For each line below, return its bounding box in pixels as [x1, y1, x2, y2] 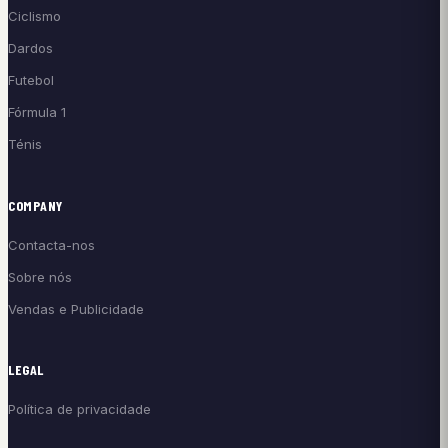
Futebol [8, 72, 54, 89]
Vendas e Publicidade [8, 300, 144, 317]
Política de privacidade [8, 401, 151, 418]
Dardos [8, 40, 53, 57]
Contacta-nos [8, 236, 95, 253]
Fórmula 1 [8, 104, 66, 121]
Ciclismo [8, 8, 61, 25]
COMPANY [8, 196, 63, 214]
